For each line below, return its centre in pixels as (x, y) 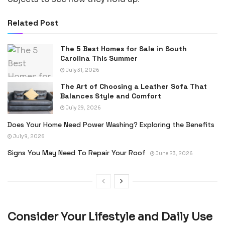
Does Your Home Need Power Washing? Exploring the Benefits (111, 125)
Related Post (33, 23)
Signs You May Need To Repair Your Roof (77, 153)
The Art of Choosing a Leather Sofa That (134, 86)
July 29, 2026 (83, 107)
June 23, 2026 (174, 154)
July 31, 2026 (82, 70)
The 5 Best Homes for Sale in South (124, 49)
